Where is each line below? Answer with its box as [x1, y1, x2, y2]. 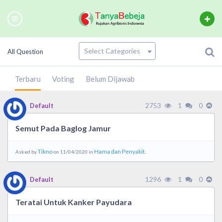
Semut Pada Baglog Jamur [15, 123, 111, 133]
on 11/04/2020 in [53, 149, 94, 155]
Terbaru [15, 74, 41, 83]
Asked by [15, 149, 38, 155]
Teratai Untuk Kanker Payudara [15, 197, 132, 207]
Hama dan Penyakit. [94, 148, 146, 155]
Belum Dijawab [86, 74, 135, 83]
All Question [7, 48, 43, 55]
